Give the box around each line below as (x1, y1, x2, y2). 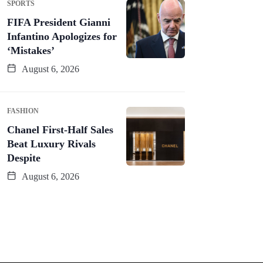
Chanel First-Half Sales (7, 123, 113, 136)
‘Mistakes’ (7, 44, 55, 56)
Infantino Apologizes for (7, 30, 117, 42)
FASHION (7, 106, 39, 115)
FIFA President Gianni (7, 16, 110, 28)
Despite (7, 151, 41, 164)
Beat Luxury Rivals (7, 137, 96, 150)
